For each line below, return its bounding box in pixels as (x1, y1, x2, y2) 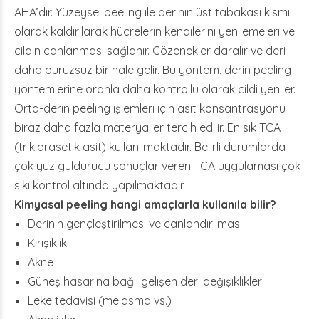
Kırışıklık (28, 236, 68, 250)
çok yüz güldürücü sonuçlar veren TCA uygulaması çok (14, 159, 300, 173)
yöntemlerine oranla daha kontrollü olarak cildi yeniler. (14, 82, 296, 96)
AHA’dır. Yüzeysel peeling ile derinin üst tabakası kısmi (14, 5, 290, 19)
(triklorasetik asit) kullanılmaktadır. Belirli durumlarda (14, 140, 286, 154)
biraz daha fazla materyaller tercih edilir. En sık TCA (14, 120, 281, 135)
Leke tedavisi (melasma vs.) (28, 293, 172, 308)
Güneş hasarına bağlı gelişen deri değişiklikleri (28, 274, 265, 288)
